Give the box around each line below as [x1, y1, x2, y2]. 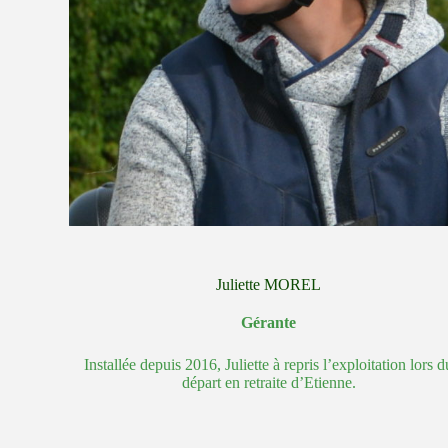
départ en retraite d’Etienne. [181, 374, 356, 392]
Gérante [241, 314, 297, 332]
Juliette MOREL [216, 276, 322, 294]
